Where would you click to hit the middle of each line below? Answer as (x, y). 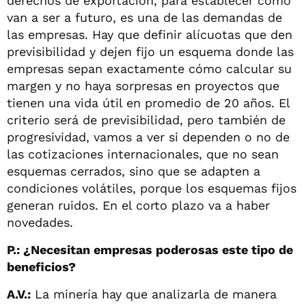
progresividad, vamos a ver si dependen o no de (148, 137)
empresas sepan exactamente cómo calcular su (149, 68)
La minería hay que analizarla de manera (154, 294)
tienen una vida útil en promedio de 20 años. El (148, 102)
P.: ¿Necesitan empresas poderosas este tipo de (150, 249)
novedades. (40, 222)
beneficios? (41, 266)
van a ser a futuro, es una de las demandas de (144, 17)
